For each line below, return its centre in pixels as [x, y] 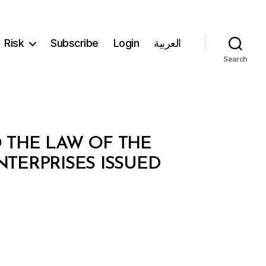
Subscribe [75, 43]
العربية [167, 43]
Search [235, 59]
